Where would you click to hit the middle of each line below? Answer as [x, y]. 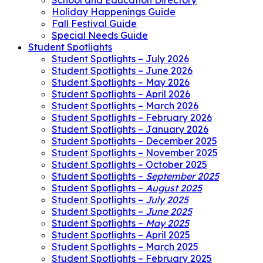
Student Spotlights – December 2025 [134, 141]
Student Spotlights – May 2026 [121, 82]
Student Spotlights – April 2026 [121, 94]
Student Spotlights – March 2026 [125, 106]
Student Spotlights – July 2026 [120, 59]
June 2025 [169, 212]
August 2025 [174, 188]
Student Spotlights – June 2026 [122, 71]
